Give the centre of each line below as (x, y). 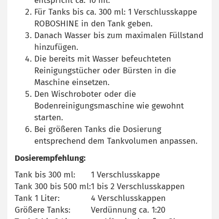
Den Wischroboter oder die (85, 94)
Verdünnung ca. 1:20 (128, 210)
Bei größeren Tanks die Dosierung (98, 129)
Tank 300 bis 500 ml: (53, 186)
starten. (49, 118)
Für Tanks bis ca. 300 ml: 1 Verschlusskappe (116, 12)
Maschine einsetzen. (72, 82)
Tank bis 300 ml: (45, 175)
